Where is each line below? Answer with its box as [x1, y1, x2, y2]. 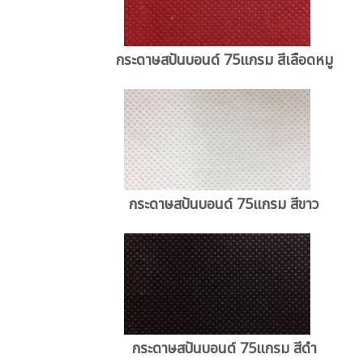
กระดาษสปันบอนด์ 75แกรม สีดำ [131, 337, 317, 360]
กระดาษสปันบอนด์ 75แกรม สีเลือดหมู [115, 49, 333, 72]
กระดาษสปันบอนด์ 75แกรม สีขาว [129, 193, 320, 216]
